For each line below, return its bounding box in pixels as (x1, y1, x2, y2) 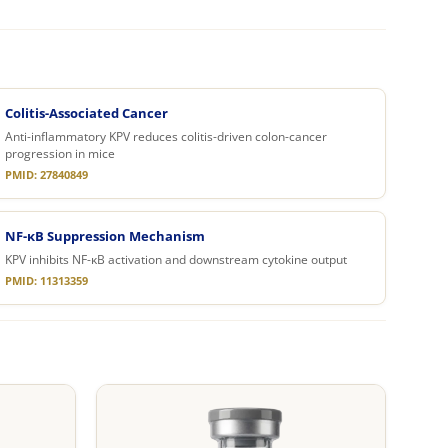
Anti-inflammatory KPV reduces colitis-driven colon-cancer (5, 128, 328, 144)
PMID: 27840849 (5, 167, 89, 182)
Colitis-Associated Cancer (5, 103, 169, 122)
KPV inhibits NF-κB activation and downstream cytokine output (5, 251, 348, 267)
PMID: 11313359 (5, 273, 89, 288)
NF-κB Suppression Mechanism (5, 226, 206, 245)
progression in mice (5, 145, 116, 161)
